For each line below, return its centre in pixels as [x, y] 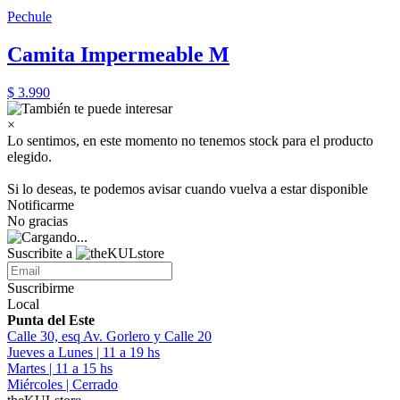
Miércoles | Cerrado [62, 384]
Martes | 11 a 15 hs [60, 368]
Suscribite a [42, 253]
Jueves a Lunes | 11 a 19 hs [83, 352]
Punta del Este [51, 320]
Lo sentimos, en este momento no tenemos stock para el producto [190, 141]
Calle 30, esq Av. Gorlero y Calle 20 [109, 336]
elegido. [29, 157]
